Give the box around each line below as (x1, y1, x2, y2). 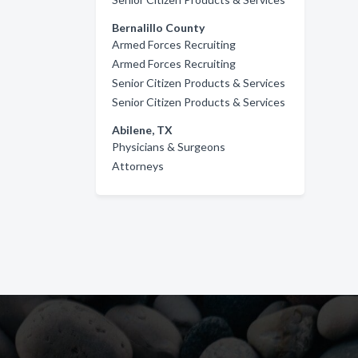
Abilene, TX (112, 123, 173, 137)
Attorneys (112, 159, 164, 173)
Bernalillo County (112, 21, 205, 34)
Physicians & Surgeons (112, 140, 225, 153)
